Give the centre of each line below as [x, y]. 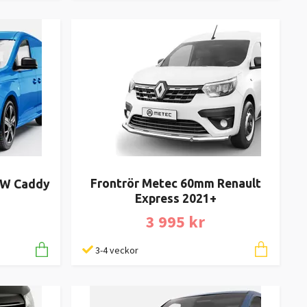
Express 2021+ [175, 199]
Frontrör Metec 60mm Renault [175, 184]
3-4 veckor [117, 250]
